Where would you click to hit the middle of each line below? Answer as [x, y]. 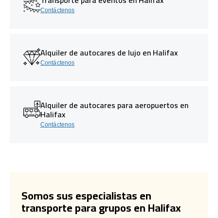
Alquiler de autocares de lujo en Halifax [109, 52]
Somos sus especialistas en [86, 195]
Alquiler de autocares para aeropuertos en [114, 105]
